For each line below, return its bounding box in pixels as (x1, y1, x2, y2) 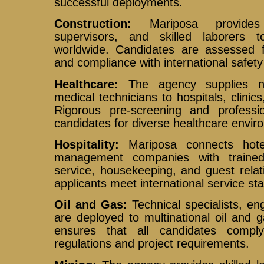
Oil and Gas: (54, 198, 128, 212)
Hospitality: (54, 138, 120, 151)
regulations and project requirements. (54, 237, 250, 250)
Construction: (54, 17, 132, 31)
